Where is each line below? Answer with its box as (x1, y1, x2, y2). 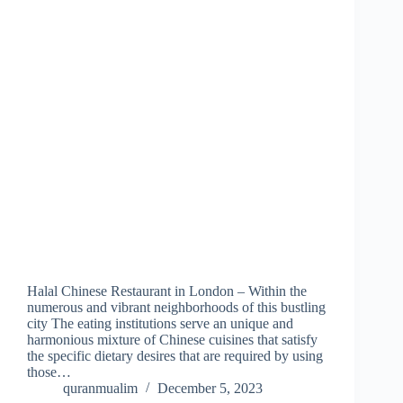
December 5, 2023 (157, 381, 263, 397)
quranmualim (63, 381, 138, 397)
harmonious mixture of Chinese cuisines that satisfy (27, 332, 318, 348)
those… (27, 364, 71, 381)
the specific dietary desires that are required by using (27, 348, 323, 364)
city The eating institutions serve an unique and (27, 316, 293, 332)
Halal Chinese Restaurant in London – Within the (27, 283, 307, 300)
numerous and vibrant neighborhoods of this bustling (27, 300, 326, 316)
